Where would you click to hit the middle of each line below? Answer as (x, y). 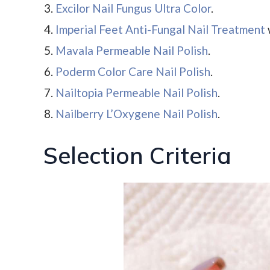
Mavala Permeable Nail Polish (132, 50)
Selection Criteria (137, 156)
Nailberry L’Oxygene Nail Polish (137, 113)
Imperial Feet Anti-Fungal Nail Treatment (160, 29)
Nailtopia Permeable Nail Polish (137, 92)
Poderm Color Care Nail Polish (133, 71)
